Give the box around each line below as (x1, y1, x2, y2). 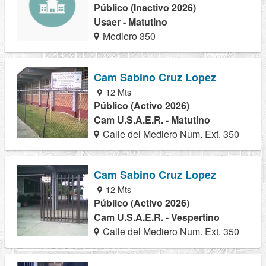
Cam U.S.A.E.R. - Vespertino (94, 210, 220, 224)
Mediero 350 (100, 29, 156, 43)
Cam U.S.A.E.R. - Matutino (94, 112, 210, 126)
